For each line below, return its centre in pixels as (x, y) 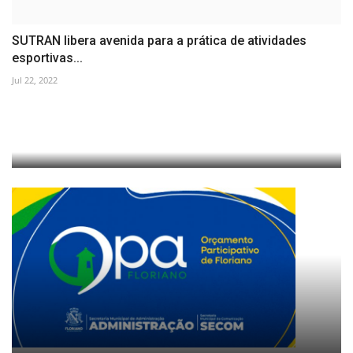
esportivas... (47, 58)
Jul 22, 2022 (35, 80)
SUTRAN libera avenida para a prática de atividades (159, 41)
